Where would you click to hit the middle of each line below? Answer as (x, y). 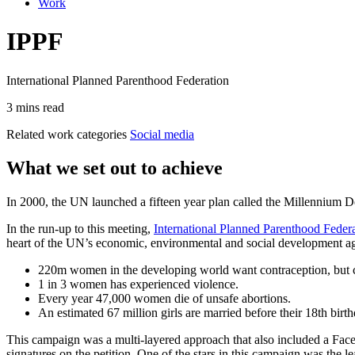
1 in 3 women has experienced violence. (138, 284)
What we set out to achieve (115, 168)
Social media (162, 134)
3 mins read (35, 107)
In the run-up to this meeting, (80, 228)
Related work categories (67, 134)
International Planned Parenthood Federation (118, 80)
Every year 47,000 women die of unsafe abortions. (164, 298)
